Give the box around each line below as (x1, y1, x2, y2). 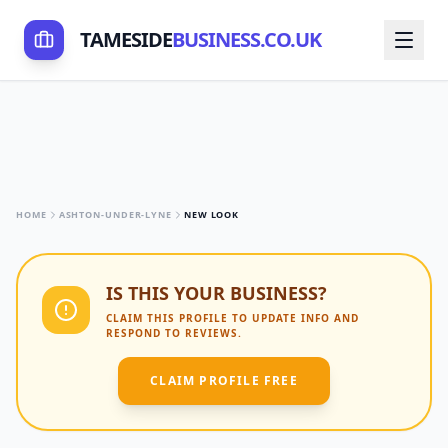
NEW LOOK (183, 208, 240, 221)
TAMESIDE (80, 26, 172, 53)
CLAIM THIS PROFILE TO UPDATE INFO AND (106, 311, 359, 325)
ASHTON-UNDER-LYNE (58, 208, 172, 221)
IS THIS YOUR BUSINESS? (106, 281, 327, 305)
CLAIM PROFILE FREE (150, 372, 298, 389)
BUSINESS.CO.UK (172, 26, 321, 53)
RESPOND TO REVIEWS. (106, 326, 242, 340)
